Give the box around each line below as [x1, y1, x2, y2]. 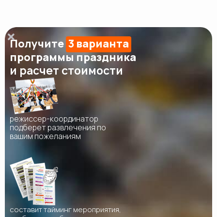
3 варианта [68, 36, 129, 51]
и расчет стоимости [10, 63, 123, 78]
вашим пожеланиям [10, 131, 81, 142]
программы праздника [10, 50, 136, 65]
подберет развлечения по [10, 122, 106, 133]
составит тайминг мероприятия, [10, 204, 121, 215]
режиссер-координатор [10, 113, 98, 124]
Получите [10, 36, 66, 51]
